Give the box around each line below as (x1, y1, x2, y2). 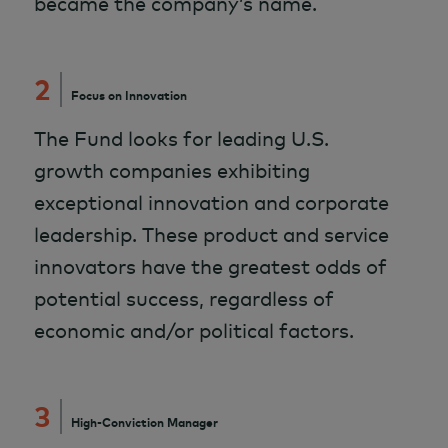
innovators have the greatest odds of (34, 254, 387, 279)
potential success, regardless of (34, 286, 334, 311)
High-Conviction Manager (70, 414, 218, 430)
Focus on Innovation (70, 87, 187, 103)
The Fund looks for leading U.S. (34, 126, 329, 151)
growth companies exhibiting (34, 158, 310, 183)
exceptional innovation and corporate (34, 190, 389, 215)
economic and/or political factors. (34, 318, 354, 343)
